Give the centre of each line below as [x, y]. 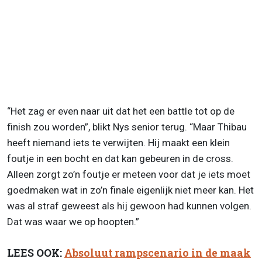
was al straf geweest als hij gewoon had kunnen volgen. [129, 206]
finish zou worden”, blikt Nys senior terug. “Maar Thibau [127, 127]
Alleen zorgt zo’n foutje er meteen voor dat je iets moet [129, 174]
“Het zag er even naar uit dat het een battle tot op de [121, 111]
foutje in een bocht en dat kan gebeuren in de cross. [120, 158]
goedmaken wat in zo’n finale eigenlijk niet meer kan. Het [130, 190]
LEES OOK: [36, 253]
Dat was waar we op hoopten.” [73, 221]
